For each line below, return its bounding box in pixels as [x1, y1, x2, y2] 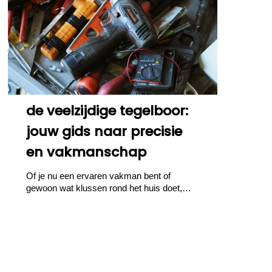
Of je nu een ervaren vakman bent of [26, 171, 171, 182]
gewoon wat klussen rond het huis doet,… [26, 183, 192, 194]
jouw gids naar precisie [26, 122, 183, 141]
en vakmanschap [26, 143, 147, 162]
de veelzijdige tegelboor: [26, 101, 189, 121]
